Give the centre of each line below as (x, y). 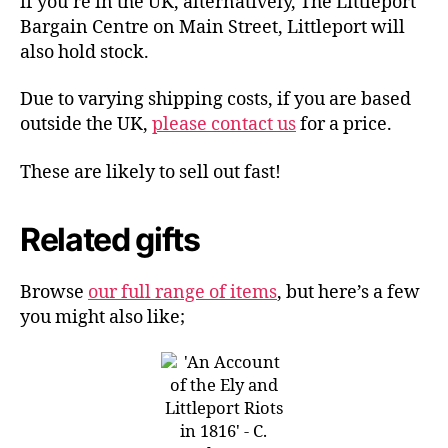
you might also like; (102, 317)
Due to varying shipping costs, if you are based (215, 99)
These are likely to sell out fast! (150, 172)
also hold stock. (84, 52)
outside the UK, (86, 124)
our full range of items (182, 292)
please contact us (224, 124)
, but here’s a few (348, 292)
